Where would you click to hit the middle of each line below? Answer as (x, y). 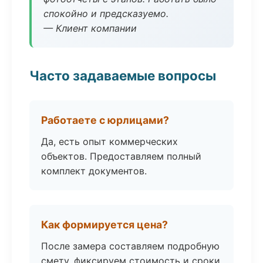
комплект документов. (94, 171)
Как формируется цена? (104, 225)
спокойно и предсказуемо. (106, 14)
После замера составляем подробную (130, 246)
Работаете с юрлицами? (105, 120)
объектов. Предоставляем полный (121, 156)
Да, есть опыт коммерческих (109, 141)
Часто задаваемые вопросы (123, 75)
